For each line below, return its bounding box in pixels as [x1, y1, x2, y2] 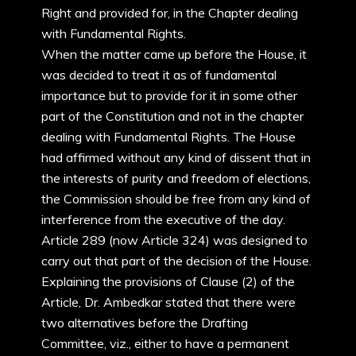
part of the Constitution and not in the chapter [41, 108, 304, 124]
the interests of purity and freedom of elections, [41, 170, 311, 186]
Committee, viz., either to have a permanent [41, 335, 289, 351]
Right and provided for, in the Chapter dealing [41, 5, 298, 21]
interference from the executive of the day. [41, 211, 285, 227]
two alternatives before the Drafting [41, 315, 248, 331]
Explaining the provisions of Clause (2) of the [41, 273, 295, 289]
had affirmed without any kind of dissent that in [41, 149, 311, 165]
